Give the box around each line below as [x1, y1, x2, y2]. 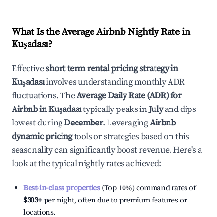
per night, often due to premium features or [42, 195, 187, 205]
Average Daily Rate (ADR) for [76, 90, 182, 101]
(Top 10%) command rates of [100, 183, 196, 193]
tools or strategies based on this [72, 131, 189, 142]
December [64, 117, 103, 128]
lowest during [12, 117, 64, 128]
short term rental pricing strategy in [46, 63, 178, 74]
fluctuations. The [12, 90, 77, 101]
